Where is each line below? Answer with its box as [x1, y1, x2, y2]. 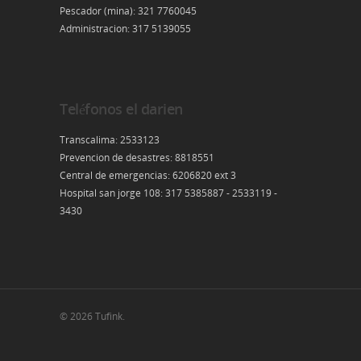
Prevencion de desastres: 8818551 [60, 151, 214, 164]
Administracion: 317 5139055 [60, 22, 191, 35]
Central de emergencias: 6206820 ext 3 [60, 168, 236, 182]
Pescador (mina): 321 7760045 [60, 4, 197, 18]
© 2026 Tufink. [60, 309, 125, 323]
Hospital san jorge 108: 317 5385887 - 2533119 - [60, 186, 277, 200]
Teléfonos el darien [60, 99, 183, 118]
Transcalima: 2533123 [60, 133, 160, 147]
